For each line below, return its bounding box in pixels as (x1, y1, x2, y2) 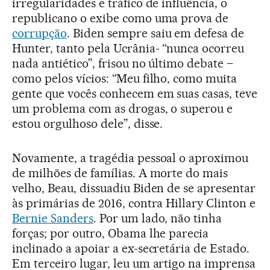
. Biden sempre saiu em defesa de (66, 26, 245, 41)
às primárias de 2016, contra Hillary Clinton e (12, 196, 256, 211)
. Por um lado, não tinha (93, 211, 222, 226)
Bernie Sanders (12, 211, 93, 226)
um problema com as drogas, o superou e (12, 101, 233, 116)
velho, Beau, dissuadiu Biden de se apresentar (12, 181, 256, 196)
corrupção (12, 26, 67, 41)
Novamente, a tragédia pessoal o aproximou (12, 151, 249, 166)
